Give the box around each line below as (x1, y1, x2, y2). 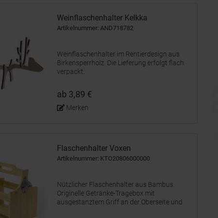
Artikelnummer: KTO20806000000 (57, 155, 150, 162)
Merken (66, 104, 89, 111)
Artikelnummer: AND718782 (57, 24, 133, 32)
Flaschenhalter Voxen (57, 144, 131, 153)
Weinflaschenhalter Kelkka (57, 13, 147, 22)
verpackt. (57, 68, 85, 75)
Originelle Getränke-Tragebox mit (57, 189, 155, 197)
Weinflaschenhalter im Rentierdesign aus (57, 50, 180, 58)
